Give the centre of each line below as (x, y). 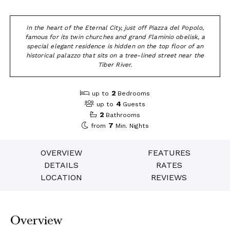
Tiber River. (115, 64)
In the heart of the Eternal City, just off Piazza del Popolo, (115, 27)
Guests (134, 104)
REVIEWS (169, 178)
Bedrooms (134, 93)
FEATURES (169, 153)
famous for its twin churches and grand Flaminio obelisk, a (115, 37)
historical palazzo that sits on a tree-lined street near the (115, 55)
